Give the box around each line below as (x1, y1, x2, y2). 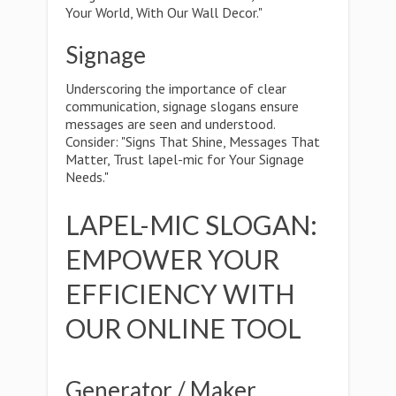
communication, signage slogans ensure (65, 97, 299, 115)
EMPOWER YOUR (65, 243, 279, 275)
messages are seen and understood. (65, 115, 275, 133)
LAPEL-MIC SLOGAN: (65, 209, 317, 240)
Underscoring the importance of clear (65, 80, 286, 97)
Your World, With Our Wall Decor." (65, 4, 263, 21)
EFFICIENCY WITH (65, 278, 295, 309)
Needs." (65, 168, 109, 186)
